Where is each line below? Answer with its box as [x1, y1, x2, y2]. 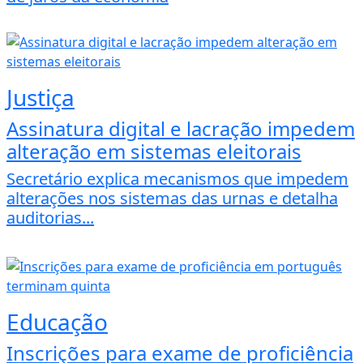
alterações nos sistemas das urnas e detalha [6, 186, 338, 209]
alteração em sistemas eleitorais [6, 137, 301, 164]
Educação [6, 305, 108, 337]
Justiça [6, 81, 75, 113]
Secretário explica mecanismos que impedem [6, 167, 348, 190]
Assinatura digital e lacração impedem [6, 114, 355, 142]
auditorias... [6, 206, 94, 228]
